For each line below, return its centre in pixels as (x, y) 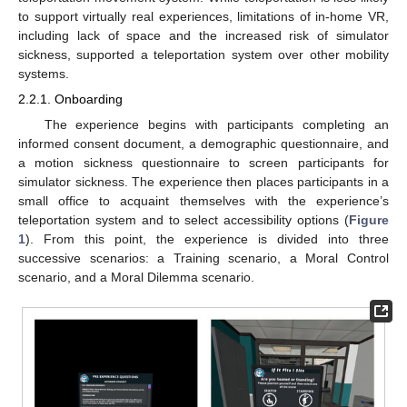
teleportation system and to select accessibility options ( (184, 219)
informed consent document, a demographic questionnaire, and (203, 143)
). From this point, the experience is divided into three (207, 238)
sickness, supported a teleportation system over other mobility (203, 55)
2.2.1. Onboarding (70, 99)
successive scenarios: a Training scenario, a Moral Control (203, 258)
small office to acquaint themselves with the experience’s (203, 200)
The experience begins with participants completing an (216, 124)
